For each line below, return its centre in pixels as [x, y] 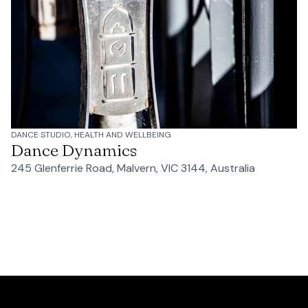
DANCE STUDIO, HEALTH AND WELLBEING [91, 135]
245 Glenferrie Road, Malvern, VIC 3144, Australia [133, 168]
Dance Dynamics [74, 151]
